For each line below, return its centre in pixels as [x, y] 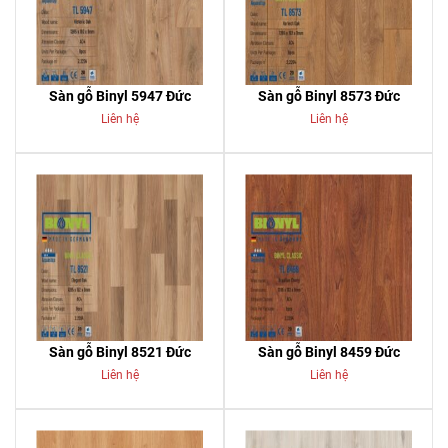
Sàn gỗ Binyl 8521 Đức [119, 352]
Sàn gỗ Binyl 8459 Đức [328, 352]
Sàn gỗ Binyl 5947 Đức [119, 96]
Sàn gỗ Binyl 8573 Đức [328, 96]
